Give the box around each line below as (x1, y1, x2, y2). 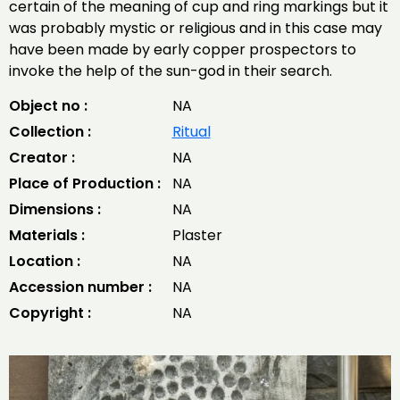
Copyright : (9, 303, 91, 323)
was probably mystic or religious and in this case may (9, 18, 382, 38)
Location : (9, 251, 80, 271)
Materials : (9, 225, 85, 246)
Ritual (171, 121, 211, 142)
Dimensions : (9, 199, 101, 220)
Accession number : (9, 277, 152, 297)
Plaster (171, 225, 222, 246)
